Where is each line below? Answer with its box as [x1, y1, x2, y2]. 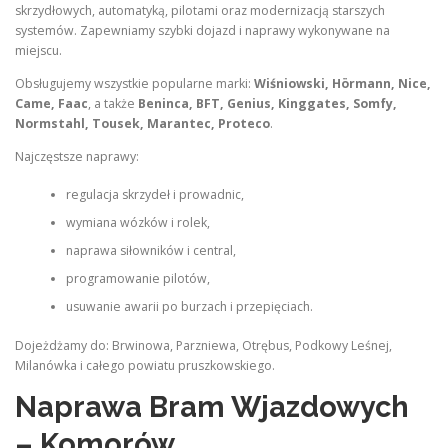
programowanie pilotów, [65, 270, 210, 288]
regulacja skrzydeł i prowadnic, [65, 186, 244, 204]
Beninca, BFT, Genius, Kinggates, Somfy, [138, 94, 397, 112]
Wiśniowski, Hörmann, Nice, [254, 74, 431, 92]
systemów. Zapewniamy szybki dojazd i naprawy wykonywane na [15, 21, 390, 39]
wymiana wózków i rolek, [65, 214, 210, 232]
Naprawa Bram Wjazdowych [15, 389, 409, 424]
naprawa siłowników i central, [65, 242, 236, 260]
